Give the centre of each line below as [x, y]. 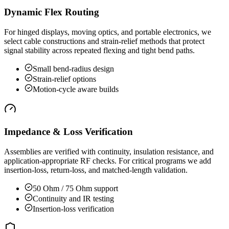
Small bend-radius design [73, 69]
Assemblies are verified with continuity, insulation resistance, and [109, 151]
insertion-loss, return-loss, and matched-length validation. [96, 170]
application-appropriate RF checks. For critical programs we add [108, 161]
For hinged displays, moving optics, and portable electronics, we [108, 32]
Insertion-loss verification [73, 209]
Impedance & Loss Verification [68, 131]
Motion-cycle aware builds [76, 89]
